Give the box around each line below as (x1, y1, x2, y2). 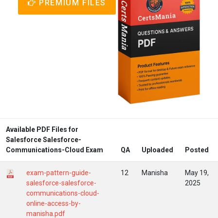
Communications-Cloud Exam (6, 145, 103, 154)
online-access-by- (26, 199, 81, 207)
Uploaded (142, 145, 173, 154)
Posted (185, 145, 209, 154)
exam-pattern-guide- (26, 168, 91, 177)
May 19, (185, 168, 209, 177)
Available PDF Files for (6, 125, 78, 133)
